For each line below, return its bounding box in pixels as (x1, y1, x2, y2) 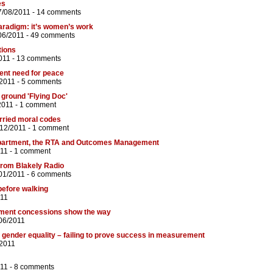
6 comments (31, 170, 71, 179)
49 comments (30, 31, 75, 40)
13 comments (16, 54, 61, 63)
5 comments (21, 77, 62, 87)
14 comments (37, 8, 81, 17)
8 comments (14, 263, 54, 272)
